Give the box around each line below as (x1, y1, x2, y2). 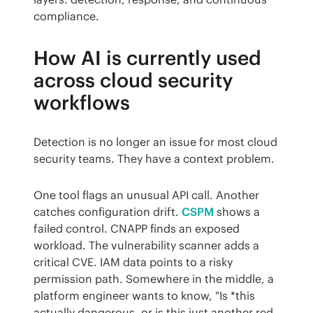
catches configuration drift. (34, 205, 182, 219)
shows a (214, 205, 260, 219)
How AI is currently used (34, 45, 261, 71)
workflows (34, 90, 130, 116)
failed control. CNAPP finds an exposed (34, 221, 240, 236)
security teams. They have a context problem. (34, 152, 275, 166)
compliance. (34, 9, 99, 24)
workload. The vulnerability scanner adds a (34, 238, 259, 253)
